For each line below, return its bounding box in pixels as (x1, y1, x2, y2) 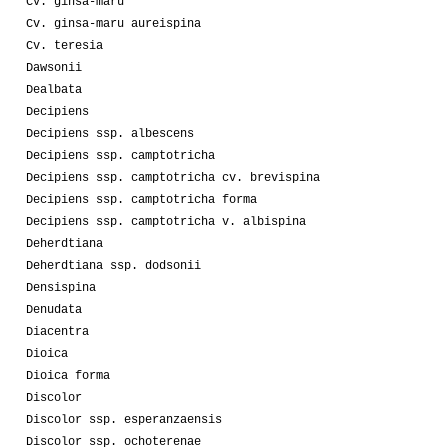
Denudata (26, 302, 82, 317)
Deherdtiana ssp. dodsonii (26, 258, 201, 273)
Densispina (26, 280, 96, 295)
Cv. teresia (26, 38, 103, 53)
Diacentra (26, 324, 89, 339)
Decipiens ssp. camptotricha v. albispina (26, 214, 306, 229)
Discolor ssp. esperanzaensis (26, 412, 222, 427)
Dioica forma (26, 368, 110, 383)
